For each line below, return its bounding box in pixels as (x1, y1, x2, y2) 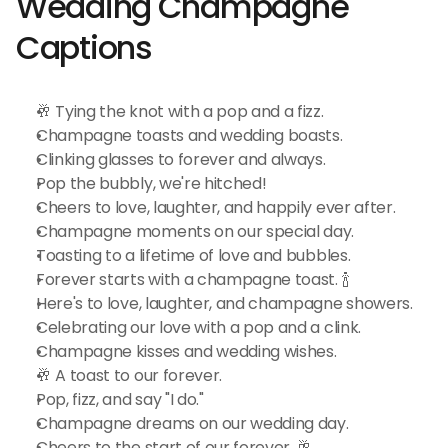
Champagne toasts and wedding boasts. (36, 124, 343, 147)
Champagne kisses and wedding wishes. (36, 340, 337, 363)
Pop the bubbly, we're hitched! (36, 172, 267, 195)
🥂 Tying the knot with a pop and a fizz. (36, 100, 324, 123)
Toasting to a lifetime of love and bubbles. (36, 244, 351, 267)
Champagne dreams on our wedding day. (36, 412, 349, 435)
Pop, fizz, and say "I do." (36, 388, 204, 411)
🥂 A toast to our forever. (36, 364, 222, 387)
